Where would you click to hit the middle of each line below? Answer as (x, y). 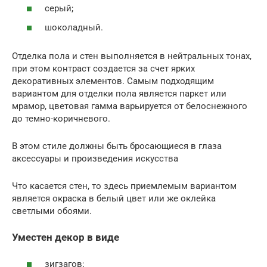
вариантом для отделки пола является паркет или (119, 93)
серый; (59, 9)
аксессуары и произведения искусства (95, 158)
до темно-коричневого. (61, 118)
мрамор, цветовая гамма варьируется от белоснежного (130, 106)
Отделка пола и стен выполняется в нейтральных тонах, (132, 56)
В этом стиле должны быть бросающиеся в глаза (117, 146)
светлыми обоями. (52, 211)
